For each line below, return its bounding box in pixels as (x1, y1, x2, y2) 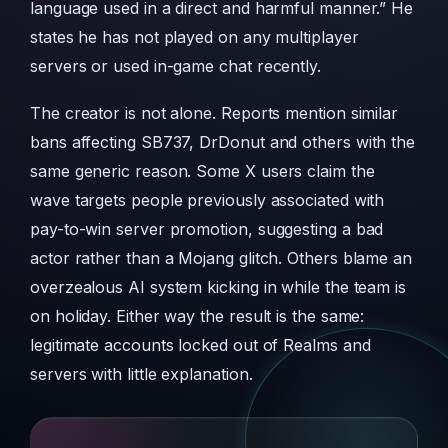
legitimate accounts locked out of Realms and (30, 335, 371, 356)
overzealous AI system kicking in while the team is (30, 277, 407, 298)
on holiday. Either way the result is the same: (30, 306, 365, 327)
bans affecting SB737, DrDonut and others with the (30, 132, 416, 153)
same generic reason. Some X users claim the (30, 161, 375, 182)
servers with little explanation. (30, 364, 253, 385)
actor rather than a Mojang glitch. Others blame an (30, 248, 413, 269)
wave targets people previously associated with (30, 190, 385, 211)
